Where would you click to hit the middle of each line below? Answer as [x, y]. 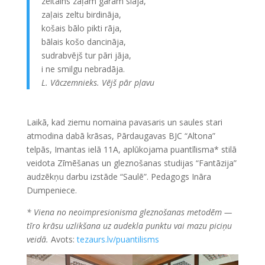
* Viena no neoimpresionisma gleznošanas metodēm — [129, 212]
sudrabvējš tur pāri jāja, [86, 55]
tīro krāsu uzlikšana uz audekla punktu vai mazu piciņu [129, 226]
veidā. [37, 239]
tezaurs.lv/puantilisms [118, 239]
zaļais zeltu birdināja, [81, 14]
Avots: [62, 239]
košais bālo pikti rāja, [81, 28]
